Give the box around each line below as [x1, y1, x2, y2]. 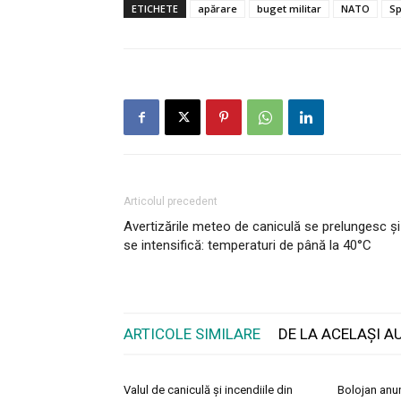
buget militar [257, 2, 321, 16]
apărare [198, 2, 237, 16]
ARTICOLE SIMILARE [124, 325, 260, 344]
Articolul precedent [124, 195, 218, 209]
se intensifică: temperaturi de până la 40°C [124, 237, 371, 254]
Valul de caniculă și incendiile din [124, 383, 293, 397]
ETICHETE [132, 2, 178, 16]
